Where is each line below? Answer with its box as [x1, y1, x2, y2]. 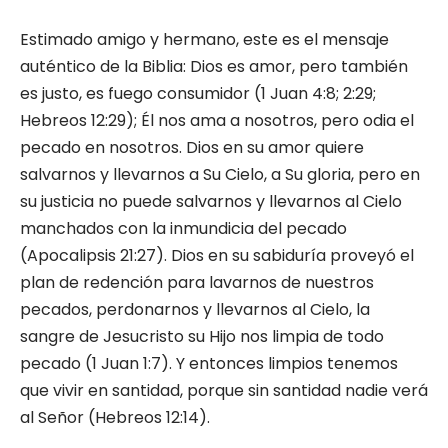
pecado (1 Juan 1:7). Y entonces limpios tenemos [20, 352, 398, 376]
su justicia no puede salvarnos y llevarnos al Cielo [20, 190, 402, 214]
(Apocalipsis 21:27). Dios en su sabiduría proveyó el [20, 244, 414, 268]
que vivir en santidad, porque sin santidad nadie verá [20, 379, 428, 403]
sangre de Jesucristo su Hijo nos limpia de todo [20, 325, 384, 349]
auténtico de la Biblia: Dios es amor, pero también [20, 55, 408, 79]
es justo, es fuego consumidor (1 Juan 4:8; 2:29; [20, 82, 376, 106]
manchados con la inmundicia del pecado [20, 217, 347, 241]
